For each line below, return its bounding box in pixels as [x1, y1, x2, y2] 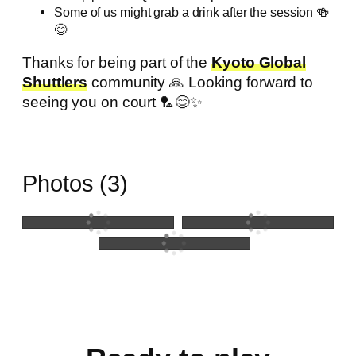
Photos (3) [22, 170, 128, 196]
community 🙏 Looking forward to [87, 74, 314, 91]
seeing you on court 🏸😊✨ [22, 94, 203, 111]
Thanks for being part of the [22, 54, 212, 72]
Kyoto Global [211, 54, 306, 72]
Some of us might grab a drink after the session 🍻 [54, 4, 330, 19]
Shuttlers [22, 74, 88, 91]
